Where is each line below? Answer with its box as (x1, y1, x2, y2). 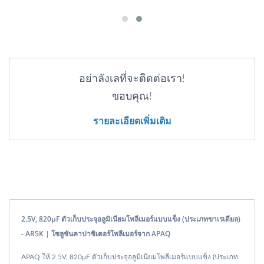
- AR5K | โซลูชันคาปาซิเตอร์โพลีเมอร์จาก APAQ (21, 229, 170, 239)
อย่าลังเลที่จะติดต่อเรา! (79, 74, 185, 85)
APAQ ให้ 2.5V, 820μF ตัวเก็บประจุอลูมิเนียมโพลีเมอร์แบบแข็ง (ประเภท (21, 253, 238, 261)
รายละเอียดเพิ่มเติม (93, 114, 171, 128)
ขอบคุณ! (112, 91, 152, 103)
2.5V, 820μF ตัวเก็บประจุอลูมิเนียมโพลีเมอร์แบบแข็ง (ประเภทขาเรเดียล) (21, 214, 240, 225)
